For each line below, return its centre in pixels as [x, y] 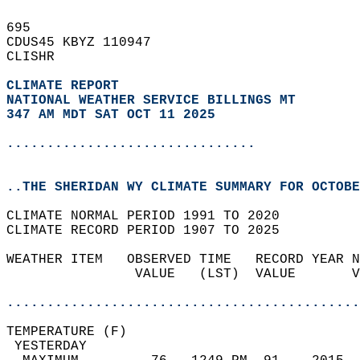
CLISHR [39, 57]
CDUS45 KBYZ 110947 [87, 43]
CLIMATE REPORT [67, 86]
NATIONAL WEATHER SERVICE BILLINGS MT [151, 100]
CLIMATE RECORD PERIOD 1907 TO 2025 [151, 231]
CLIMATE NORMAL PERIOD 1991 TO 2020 [151, 216]
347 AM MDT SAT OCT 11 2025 [111, 115]
